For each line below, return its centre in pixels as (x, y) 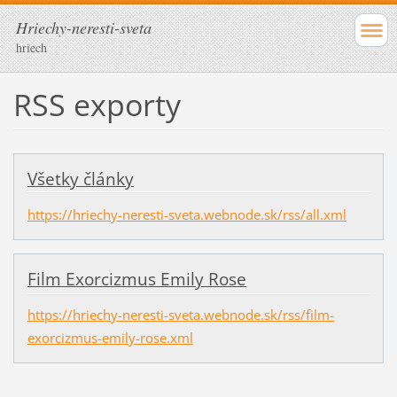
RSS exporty (97, 104)
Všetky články (80, 179)
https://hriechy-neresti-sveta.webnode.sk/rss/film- (180, 315)
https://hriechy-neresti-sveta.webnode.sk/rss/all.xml (187, 214)
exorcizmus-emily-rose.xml (110, 338)
